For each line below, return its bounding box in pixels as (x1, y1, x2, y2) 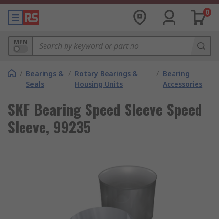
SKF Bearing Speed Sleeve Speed (8, 98, 202, 120)
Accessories (163, 79, 203, 88)
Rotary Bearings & (75, 69, 138, 78)
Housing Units (75, 79, 123, 88)
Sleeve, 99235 (8, 116, 91, 138)
